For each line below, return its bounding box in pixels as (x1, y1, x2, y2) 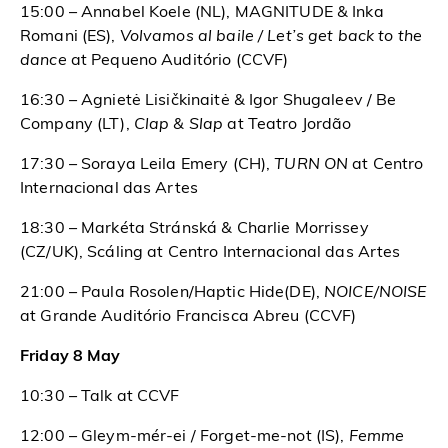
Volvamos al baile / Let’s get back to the (119, 28, 423, 45)
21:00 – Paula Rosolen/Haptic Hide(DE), (20, 284, 325, 301)
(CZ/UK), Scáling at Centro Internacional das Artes (20, 244, 401, 261)
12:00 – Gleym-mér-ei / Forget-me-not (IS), (20, 428, 349, 445)
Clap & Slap (133, 116, 228, 133)
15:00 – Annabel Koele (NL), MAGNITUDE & (20, 4, 353, 21)
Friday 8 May (20, 348, 121, 365)
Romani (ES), (20, 28, 120, 45)
